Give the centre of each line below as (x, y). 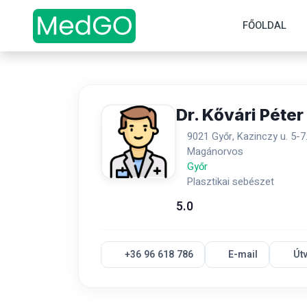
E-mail (243, 255)
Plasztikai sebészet (231, 182)
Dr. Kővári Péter (240, 115)
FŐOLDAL (265, 25)
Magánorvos (215, 152)
